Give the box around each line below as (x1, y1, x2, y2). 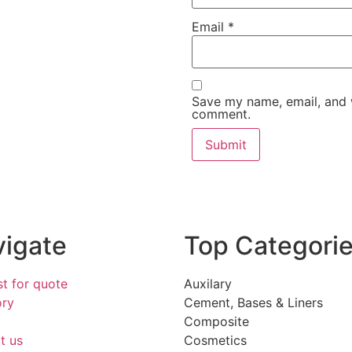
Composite (184, 313, 249, 329)
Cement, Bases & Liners (184, 294, 323, 310)
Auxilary (184, 275, 232, 291)
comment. (192, 105, 251, 122)
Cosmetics (184, 332, 247, 348)
